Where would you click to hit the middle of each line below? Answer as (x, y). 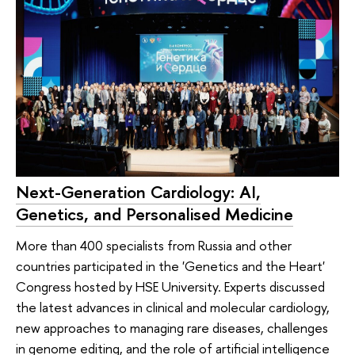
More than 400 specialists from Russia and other (154, 246)
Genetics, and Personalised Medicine (155, 214)
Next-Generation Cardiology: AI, (138, 191)
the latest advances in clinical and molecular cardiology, (173, 307)
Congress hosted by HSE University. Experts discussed (170, 287)
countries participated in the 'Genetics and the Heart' (170, 266)
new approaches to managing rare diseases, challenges (172, 328)
